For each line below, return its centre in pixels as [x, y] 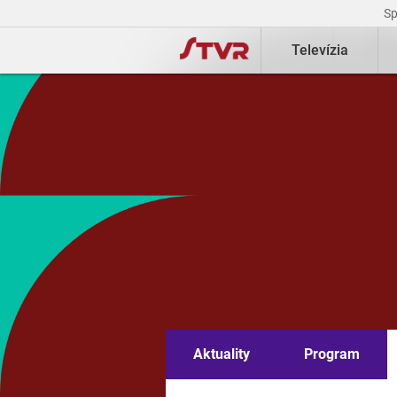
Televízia [319, 50]
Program [332, 354]
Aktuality [221, 354]
